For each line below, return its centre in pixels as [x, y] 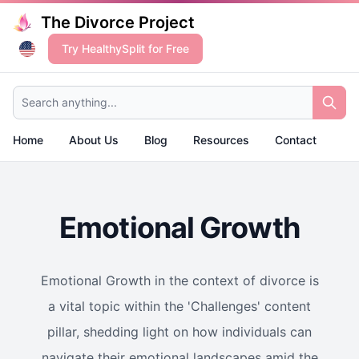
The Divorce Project [118, 22]
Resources [221, 140]
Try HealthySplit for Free [125, 48]
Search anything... [60, 93]
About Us [94, 140]
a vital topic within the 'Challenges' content [179, 306]
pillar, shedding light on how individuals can [179, 332]
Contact [296, 140]
